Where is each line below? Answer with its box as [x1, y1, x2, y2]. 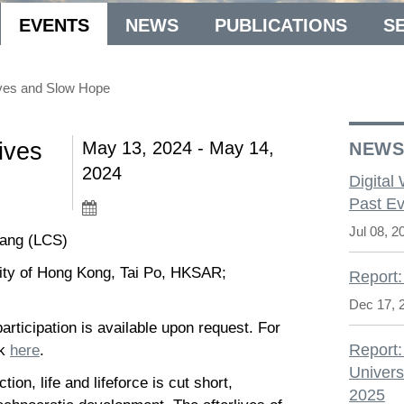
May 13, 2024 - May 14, [82, 137, 275, 158]
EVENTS [19, 14, 89, 35]
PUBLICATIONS [215, 14, 347, 35]
